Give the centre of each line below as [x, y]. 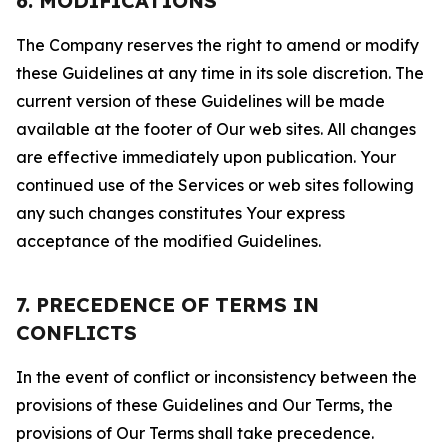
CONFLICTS [76, 332]
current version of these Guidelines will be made [200, 101]
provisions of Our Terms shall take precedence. [195, 433]
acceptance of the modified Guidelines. [168, 241]
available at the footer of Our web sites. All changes [216, 129]
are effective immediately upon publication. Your [206, 157]
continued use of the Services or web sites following [215, 185]
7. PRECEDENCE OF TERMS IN [167, 304]
